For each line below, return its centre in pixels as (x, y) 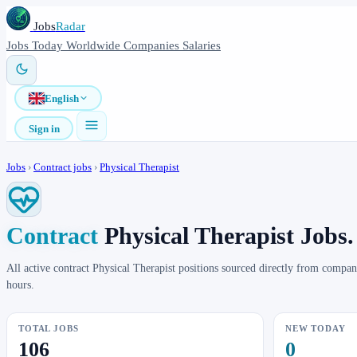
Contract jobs (63, 167)
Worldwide (95, 45)
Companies (153, 45)
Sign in (44, 128)
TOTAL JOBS (49, 329)
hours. (20, 285)
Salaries (202, 45)
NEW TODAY (316, 329)
